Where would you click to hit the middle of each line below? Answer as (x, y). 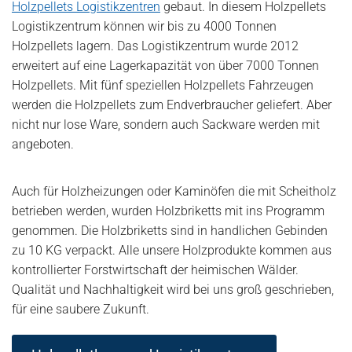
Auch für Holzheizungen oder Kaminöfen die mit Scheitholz (174, 192)
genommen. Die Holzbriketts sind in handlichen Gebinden (170, 231)
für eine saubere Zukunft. (81, 310)
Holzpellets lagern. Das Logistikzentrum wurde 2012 (155, 46)
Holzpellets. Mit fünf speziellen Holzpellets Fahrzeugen (163, 86)
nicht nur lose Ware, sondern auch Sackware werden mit (166, 125)
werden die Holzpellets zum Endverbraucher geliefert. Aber (172, 105)
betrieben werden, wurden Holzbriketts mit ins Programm (168, 211)
